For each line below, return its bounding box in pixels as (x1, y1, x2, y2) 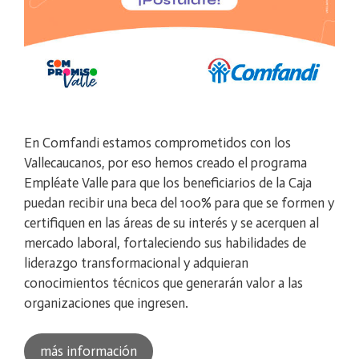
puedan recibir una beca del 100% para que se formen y (24, 194, 334, 211)
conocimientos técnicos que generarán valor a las (24, 274, 303, 291)
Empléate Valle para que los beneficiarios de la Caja (24, 174, 312, 191)
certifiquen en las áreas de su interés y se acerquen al (24, 214, 319, 231)
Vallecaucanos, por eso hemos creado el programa (24, 154, 307, 171)
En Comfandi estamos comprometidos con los (24, 134, 291, 151)
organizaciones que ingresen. (24, 294, 188, 311)
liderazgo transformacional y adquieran (24, 254, 248, 271)
